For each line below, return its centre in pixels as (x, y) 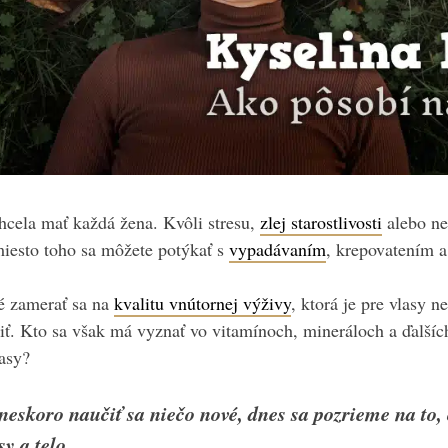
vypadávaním (277, 249)
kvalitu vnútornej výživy (202, 303)
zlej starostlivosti (321, 222)
